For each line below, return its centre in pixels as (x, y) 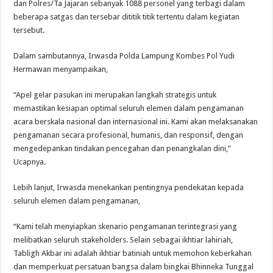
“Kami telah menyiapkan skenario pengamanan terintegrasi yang (126, 227)
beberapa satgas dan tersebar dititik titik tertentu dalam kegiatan (127, 17)
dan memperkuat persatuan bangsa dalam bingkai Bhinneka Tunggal (134, 267)
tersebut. (29, 30)
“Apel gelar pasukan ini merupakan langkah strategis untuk (115, 95)
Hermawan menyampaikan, (61, 69)
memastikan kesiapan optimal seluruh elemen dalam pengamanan (129, 108)
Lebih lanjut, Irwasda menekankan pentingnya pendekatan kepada (129, 188)
